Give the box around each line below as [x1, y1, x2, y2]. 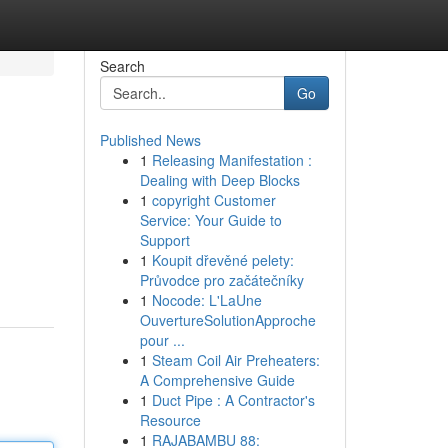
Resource [139, 410, 201, 430]
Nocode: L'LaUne [151, 290, 262, 310]
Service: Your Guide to [139, 210, 282, 230]
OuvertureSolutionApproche [139, 310, 316, 330]
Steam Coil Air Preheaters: [151, 350, 320, 370]
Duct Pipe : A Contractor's [151, 390, 315, 410]
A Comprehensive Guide [139, 370, 295, 390]
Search [99, 56, 145, 76]
